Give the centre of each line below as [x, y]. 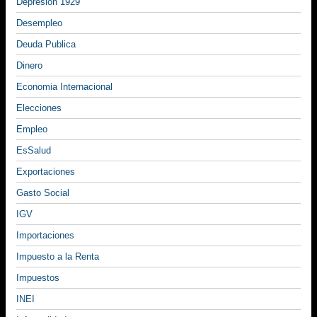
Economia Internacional [64, 87]
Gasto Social [43, 193]
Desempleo [39, 23]
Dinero [29, 66]
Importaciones [45, 236]
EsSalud [34, 151]
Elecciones [39, 108]
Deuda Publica [46, 45]
